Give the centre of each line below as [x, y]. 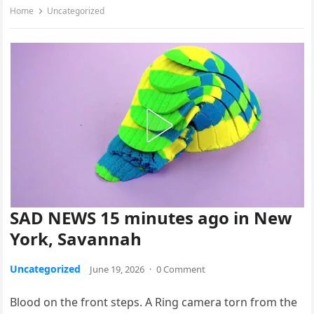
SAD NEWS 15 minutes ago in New [151, 218]
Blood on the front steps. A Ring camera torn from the [154, 302]
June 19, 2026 [117, 269]
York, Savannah [76, 239]
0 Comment [181, 269]
